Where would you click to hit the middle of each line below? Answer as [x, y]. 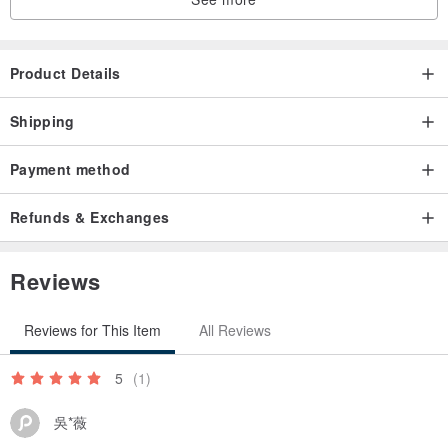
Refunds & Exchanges [90, 216]
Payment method [70, 168]
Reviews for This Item [92, 329]
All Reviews [235, 329]
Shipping [42, 120]
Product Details [65, 72]
